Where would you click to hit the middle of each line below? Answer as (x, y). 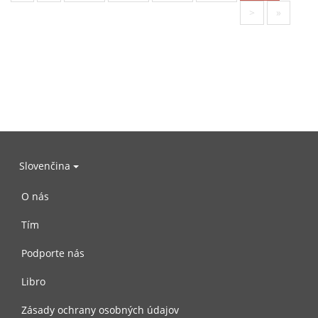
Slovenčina (46, 165)
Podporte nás (53, 253)
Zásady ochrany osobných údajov (100, 310)
